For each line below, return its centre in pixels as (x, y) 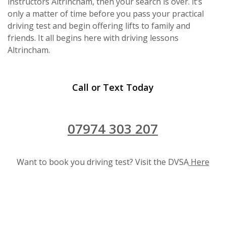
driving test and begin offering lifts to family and (99, 25)
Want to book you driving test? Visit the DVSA (102, 162)
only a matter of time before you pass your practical (106, 13)
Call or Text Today (113, 87)
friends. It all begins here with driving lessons (93, 38)
